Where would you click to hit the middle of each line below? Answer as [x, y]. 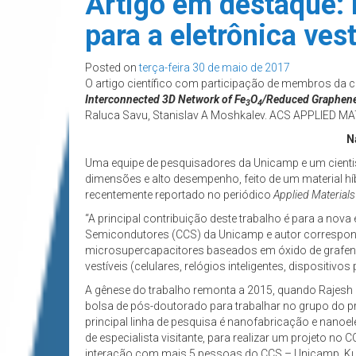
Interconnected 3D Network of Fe [165, 100]
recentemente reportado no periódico [179, 195]
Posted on [112, 68]
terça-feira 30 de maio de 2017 [215, 68]
